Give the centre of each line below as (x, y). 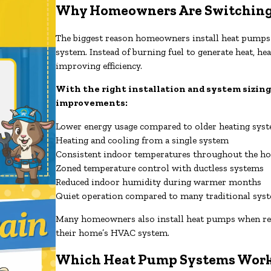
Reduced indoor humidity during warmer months (159, 181)
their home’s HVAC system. (113, 233)
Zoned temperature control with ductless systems (160, 168)
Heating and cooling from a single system (142, 140)
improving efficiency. (99, 65)
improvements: (92, 103)
